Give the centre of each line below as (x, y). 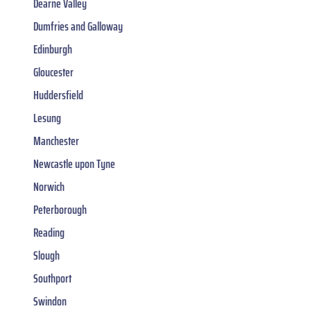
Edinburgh (53, 50)
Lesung (47, 118)
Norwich (49, 187)
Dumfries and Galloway (78, 27)
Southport (52, 279)
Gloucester (53, 73)
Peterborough (60, 210)
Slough (47, 256)
